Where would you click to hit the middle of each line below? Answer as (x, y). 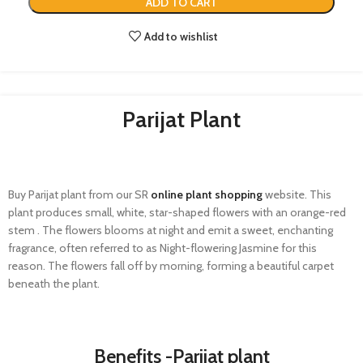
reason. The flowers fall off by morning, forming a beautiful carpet (171, 266)
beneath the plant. (54, 284)
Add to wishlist (181, 37)
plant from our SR (103, 195)
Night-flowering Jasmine (219, 248)
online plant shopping (205, 195)
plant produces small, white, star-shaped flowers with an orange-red (177, 213)
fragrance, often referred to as (84, 248)
